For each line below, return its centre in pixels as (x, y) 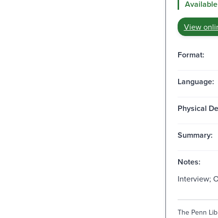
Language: (196, 81)
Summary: (195, 135)
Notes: (189, 162)
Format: (191, 54)
